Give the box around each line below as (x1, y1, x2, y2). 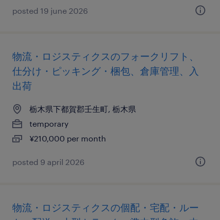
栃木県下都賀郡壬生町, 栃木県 (29, 104, 136, 113)
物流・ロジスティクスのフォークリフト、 (12, 50, 199, 62)
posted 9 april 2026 (12, 157, 84, 166)
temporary (29, 119, 69, 128)
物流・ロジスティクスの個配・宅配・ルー (12, 201, 199, 213)
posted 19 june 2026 (12, 6, 88, 15)
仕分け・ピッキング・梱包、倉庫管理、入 (12, 65, 199, 77)
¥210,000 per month (29, 134, 106, 143)
